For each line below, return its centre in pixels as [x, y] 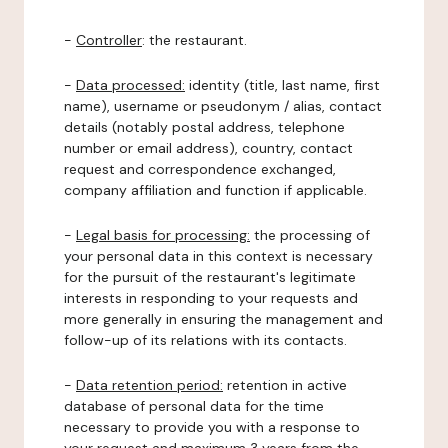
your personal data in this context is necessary [218, 256]
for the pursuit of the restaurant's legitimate [210, 277]
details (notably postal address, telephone [204, 127]
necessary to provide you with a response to [212, 427]
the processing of [310, 235]
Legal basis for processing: [163, 235]
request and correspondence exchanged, [200, 169]
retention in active [285, 385]
